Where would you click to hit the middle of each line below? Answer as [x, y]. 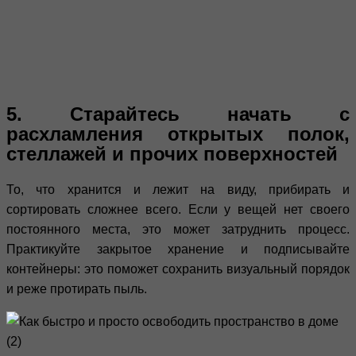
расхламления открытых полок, [178, 133]
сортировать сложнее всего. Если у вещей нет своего [178, 209]
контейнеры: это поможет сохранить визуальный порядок [178, 269]
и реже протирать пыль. [77, 288]
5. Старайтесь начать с [178, 114]
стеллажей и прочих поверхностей [172, 153]
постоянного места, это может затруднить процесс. [178, 229]
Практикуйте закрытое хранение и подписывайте [178, 249]
